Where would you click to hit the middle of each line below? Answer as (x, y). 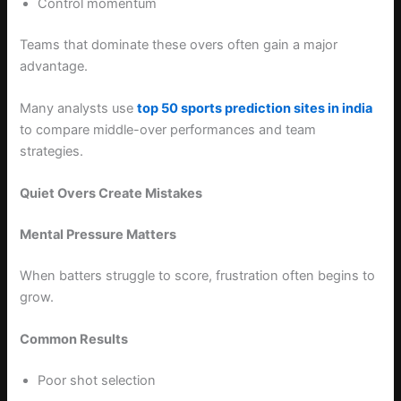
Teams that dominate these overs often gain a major (179, 44)
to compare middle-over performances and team (168, 130)
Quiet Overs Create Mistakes (111, 194)
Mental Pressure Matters (98, 235)
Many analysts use (79, 109)
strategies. (52, 152)
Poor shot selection (97, 381)
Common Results (74, 340)
